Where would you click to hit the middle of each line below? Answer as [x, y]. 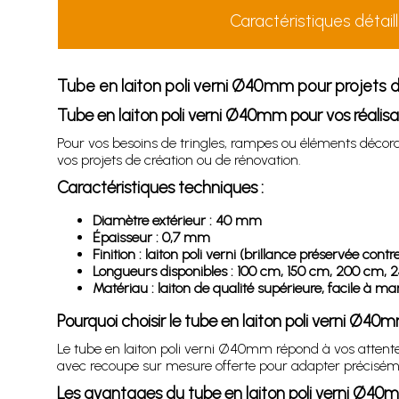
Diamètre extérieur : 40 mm [177, 220]
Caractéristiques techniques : [160, 187]
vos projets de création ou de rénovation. [179, 160]
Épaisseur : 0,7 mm [151, 237]
